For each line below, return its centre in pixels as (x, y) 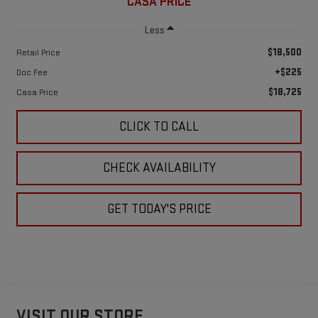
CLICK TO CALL (159, 126)
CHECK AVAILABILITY (159, 168)
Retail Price (38, 52)
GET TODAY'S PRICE (159, 209)
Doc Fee (32, 72)
